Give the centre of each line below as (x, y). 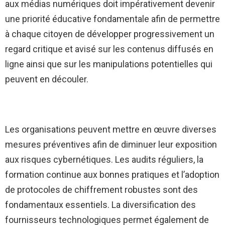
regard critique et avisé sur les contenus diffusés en (109, 49)
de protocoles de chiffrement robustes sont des (101, 190)
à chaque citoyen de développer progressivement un (110, 34)
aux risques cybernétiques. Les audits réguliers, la (104, 160)
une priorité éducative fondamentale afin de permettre (113, 19)
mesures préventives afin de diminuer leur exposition (111, 145)
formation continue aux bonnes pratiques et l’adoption (112, 175)
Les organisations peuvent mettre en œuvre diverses (111, 130)
